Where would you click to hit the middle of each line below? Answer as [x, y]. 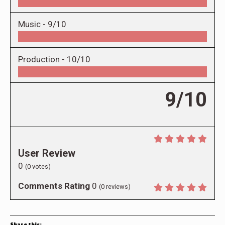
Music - [33, 24]
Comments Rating [54, 186]
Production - [42, 59]
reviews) [118, 186]
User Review [47, 153]
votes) [41, 166]
